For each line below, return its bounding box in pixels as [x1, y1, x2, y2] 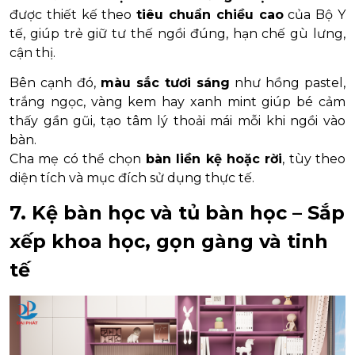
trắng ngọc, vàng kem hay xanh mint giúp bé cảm [10, 94, 345, 110]
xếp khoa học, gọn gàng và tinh [10, 230, 328, 254]
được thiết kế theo [10, 7, 137, 23]
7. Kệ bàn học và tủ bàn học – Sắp [10, 201, 345, 225]
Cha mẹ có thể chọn [10, 151, 146, 167]
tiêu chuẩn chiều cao [136, 7, 284, 23]
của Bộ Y [283, 7, 346, 23]
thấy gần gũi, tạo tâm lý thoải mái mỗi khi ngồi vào [10, 113, 345, 129]
